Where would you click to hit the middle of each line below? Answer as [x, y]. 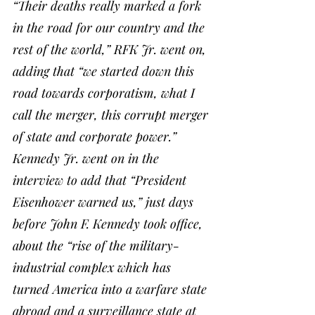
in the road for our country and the [110, 27]
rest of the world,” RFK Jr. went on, [111, 49]
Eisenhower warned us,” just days [105, 201]
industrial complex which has [94, 267]
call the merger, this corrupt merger [112, 114]
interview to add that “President [101, 180]
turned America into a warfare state [111, 289]
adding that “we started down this [105, 71]
